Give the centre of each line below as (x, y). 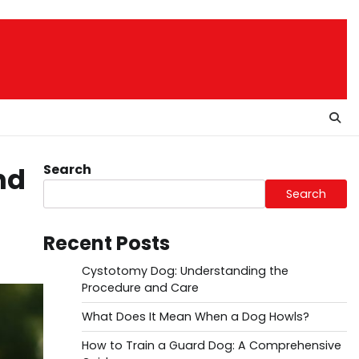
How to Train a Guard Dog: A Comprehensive (211, 345)
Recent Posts (106, 243)
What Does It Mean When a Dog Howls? (195, 317)
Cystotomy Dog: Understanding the (185, 271)
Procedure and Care (140, 288)
